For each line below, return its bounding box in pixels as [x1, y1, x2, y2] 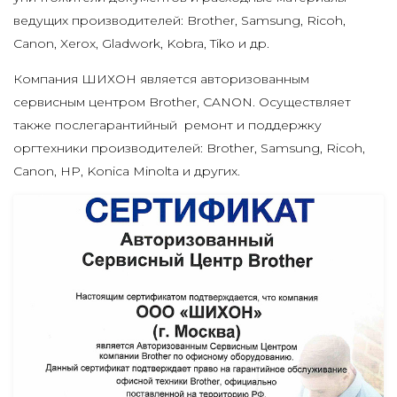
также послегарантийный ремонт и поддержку [13, 117, 322, 134]
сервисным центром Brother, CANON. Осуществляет [13, 94, 351, 111]
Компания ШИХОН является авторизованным [13, 71, 309, 88]
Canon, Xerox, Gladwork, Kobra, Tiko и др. [13, 35, 269, 52]
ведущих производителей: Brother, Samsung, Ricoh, [13, 12, 346, 29]
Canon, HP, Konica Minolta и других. [13, 163, 240, 180]
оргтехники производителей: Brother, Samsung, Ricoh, [13, 140, 365, 157]
